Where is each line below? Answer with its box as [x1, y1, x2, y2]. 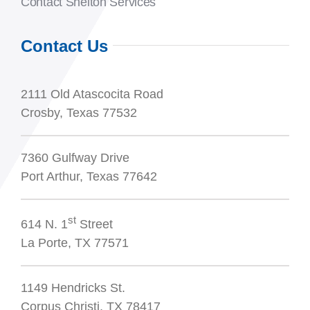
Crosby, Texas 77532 [20, 106, 137, 120]
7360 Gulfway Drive [20, 151, 129, 165]
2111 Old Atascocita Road [20, 87, 163, 102]
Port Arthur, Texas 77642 [20, 170, 157, 184]
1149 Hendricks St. [20, 281, 125, 295]
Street [75, 217, 113, 232]
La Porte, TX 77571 [20, 236, 129, 250]
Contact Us [20, 37, 108, 56]
